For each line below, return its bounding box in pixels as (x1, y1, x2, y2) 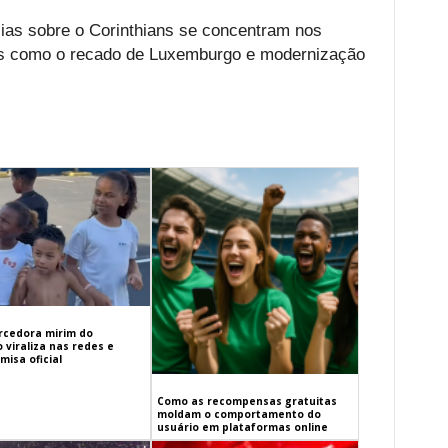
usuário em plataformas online (157, 420, 329, 435)
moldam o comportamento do (157, 407, 322, 422)
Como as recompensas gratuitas (157, 394, 338, 409)
